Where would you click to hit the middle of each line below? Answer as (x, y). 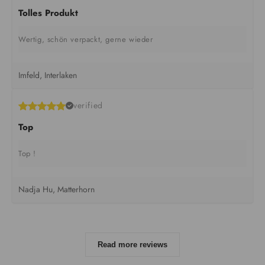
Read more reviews (132, 245)
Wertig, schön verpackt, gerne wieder (86, 40)
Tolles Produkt (48, 13)
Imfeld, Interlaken (48, 75)
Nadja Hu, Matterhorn (56, 190)
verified (88, 106)
